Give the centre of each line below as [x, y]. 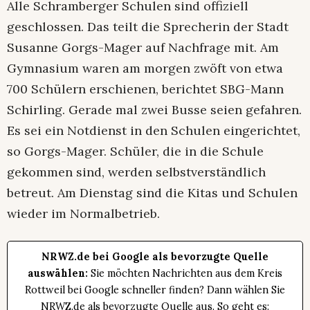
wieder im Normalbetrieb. [83, 213]
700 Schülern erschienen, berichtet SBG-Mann [145, 89]
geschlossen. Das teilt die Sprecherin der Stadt [148, 26]
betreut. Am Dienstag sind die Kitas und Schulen [152, 192]
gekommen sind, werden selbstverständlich [136, 172]
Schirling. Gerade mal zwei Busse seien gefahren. [154, 109]
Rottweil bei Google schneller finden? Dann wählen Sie [155, 290]
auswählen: [58, 273]
